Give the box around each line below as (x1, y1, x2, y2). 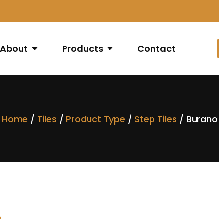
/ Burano (176, 113, 218, 126)
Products (62, 42, 104, 55)
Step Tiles (134, 113, 177, 126)
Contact (137, 42, 176, 55)
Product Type (66, 113, 125, 126)
